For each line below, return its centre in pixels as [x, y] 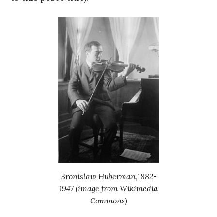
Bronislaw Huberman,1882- [108, 176]
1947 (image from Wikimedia [108, 188]
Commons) [108, 200]
